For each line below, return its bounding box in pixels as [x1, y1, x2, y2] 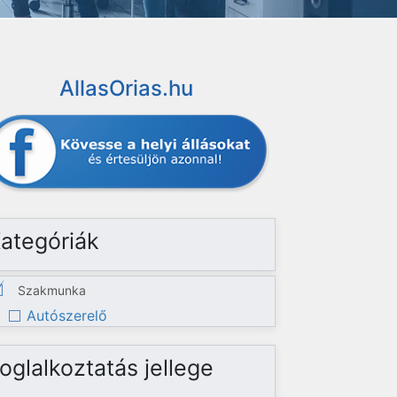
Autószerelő [27, 307, 108, 324]
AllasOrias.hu [59, 75, 194, 101]
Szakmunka [18, 283, 87, 298]
